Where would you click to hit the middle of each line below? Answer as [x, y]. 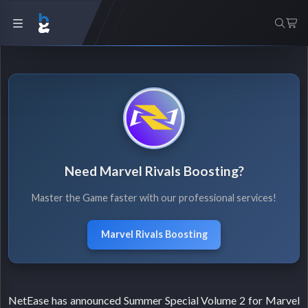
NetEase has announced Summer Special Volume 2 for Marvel [154, 300]
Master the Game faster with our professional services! [154, 198]
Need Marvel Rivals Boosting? [154, 171]
